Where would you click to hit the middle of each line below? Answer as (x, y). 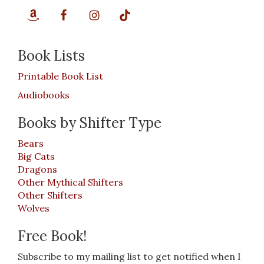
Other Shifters (50, 195)
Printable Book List (60, 76)
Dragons (37, 169)
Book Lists (51, 56)
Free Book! (52, 236)
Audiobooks (44, 95)
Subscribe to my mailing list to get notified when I (129, 256)
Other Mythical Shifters (70, 182)
